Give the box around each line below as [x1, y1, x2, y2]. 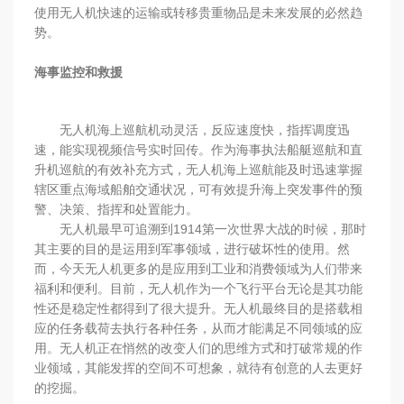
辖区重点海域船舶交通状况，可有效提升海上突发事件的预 [33, 181, 363, 197]
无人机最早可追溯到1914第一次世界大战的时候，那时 [59, 221, 366, 236]
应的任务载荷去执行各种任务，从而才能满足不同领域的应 [33, 320, 363, 335]
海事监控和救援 [33, 64, 123, 79]
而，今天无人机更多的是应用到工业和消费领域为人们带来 [33, 261, 363, 276]
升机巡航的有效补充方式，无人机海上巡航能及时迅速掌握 [33, 161, 363, 177]
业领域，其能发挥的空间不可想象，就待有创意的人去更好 [33, 360, 363, 375]
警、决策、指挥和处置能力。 [33, 201, 198, 216]
